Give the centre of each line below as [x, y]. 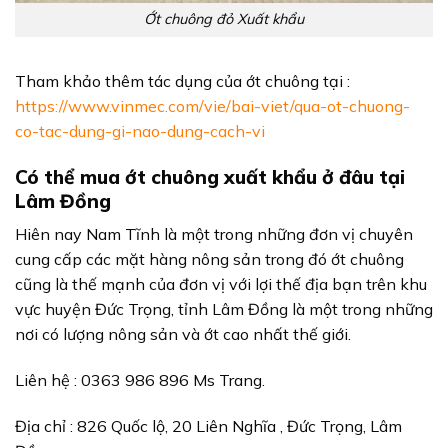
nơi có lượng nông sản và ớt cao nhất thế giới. [183, 334]
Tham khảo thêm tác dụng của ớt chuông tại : [182, 81]
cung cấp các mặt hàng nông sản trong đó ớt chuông [209, 259]
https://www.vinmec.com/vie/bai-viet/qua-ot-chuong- [212, 106]
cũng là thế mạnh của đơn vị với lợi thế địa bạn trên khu [221, 284]
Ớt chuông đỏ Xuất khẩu [224, 19]
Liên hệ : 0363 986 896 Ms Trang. [140, 380]
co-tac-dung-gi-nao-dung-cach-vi [140, 131]
